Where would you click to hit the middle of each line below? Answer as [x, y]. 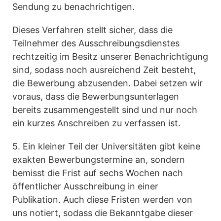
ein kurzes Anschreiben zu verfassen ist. [96, 123]
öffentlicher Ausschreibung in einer [85, 186]
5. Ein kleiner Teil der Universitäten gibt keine [106, 147]
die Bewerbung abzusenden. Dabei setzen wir [108, 83]
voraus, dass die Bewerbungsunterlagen [96, 97]
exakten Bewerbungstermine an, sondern [99, 160]
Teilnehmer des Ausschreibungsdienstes [96, 43]
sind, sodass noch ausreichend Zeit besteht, [104, 70]
